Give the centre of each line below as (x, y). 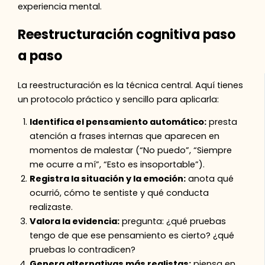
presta (222, 122)
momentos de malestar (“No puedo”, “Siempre (131, 151)
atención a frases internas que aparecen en (125, 136)
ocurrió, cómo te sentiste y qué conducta (119, 193)
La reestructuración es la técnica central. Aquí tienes (131, 85)
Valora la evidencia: (75, 222)
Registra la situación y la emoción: (108, 179)
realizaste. (51, 207)
